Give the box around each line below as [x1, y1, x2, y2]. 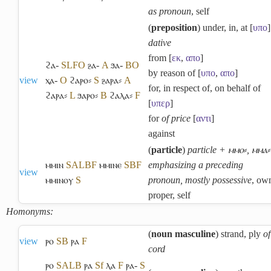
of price [162, 113, 191, 124]
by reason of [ [148, 68, 201, 79]
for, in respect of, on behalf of [148, 83, 261, 94]
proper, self [148, 190, 191, 201]
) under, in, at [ [197, 22, 253, 33]
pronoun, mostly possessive [148, 175, 252, 186]
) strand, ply [215, 229, 263, 240]
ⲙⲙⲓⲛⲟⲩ [45, 175, 73, 186]
